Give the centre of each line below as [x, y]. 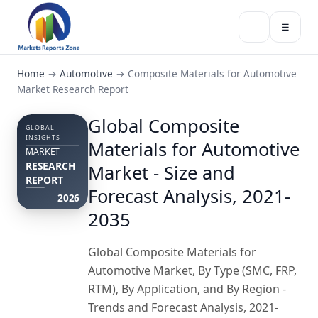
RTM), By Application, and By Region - [187, 289]
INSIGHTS [43, 138]
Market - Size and [161, 173]
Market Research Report [73, 89]
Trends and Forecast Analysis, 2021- [183, 307]
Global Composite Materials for [172, 252]
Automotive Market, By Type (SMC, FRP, [192, 270]
